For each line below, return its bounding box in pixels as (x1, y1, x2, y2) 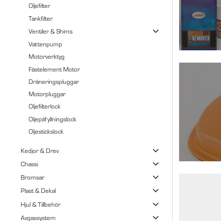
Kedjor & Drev (20, 146, 59, 155)
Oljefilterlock (29, 102, 61, 111)
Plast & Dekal (20, 186, 56, 195)
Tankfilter (29, 13, 53, 23)
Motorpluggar (29, 89, 66, 99)
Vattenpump (29, 39, 63, 49)
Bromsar (20, 173, 44, 182)
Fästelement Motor (29, 64, 80, 74)
